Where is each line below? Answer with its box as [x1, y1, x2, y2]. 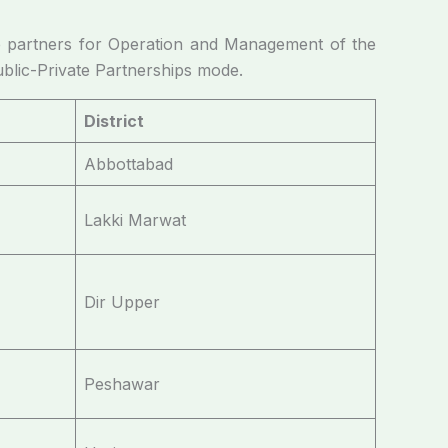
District [84, 111, 144, 131]
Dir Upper [84, 292, 160, 312]
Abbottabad [84, 154, 173, 174]
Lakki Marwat [84, 210, 186, 230]
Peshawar [84, 374, 160, 394]
